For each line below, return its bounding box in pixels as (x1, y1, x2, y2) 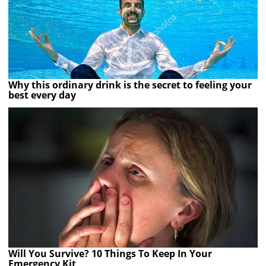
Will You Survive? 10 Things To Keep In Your (8, 247, 213, 261)
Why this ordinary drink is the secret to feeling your (8, 78, 252, 91)
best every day (8, 88, 77, 102)
